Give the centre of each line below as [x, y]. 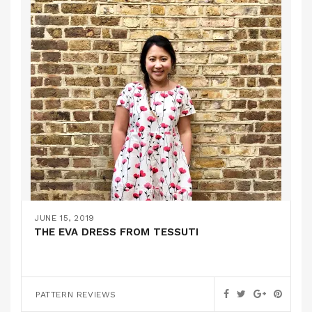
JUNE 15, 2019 [64, 218]
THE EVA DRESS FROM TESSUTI [116, 232]
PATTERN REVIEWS [76, 295]
